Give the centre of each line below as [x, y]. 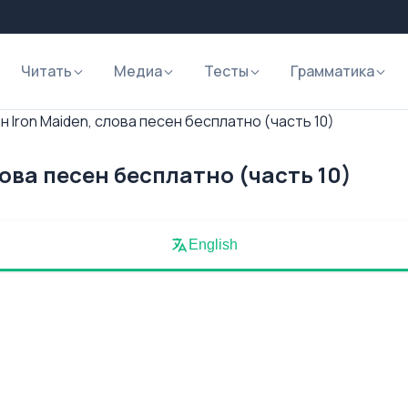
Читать [46, 71]
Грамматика [332, 71]
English [213, 245]
